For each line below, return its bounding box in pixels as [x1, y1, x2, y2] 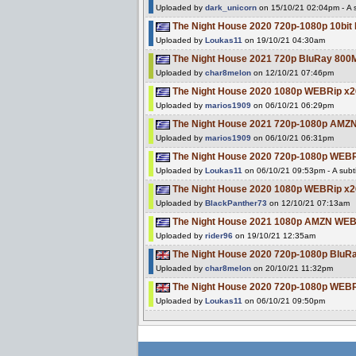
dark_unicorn [205, 2, 257, 12]
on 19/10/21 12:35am [233, 230, 315, 240]
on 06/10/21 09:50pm [242, 296, 325, 305]
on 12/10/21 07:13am [267, 198, 350, 207]
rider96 [205, 230, 233, 240]
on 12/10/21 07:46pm [251, 68, 334, 77]
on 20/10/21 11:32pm [251, 263, 333, 273]
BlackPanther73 [205, 198, 267, 207]
